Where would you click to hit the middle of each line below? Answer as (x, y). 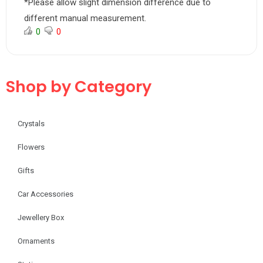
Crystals (31, 124)
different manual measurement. (85, 18)
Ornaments (36, 241)
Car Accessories (45, 194)
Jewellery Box (41, 218)
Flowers (31, 147)
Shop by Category (79, 87)
